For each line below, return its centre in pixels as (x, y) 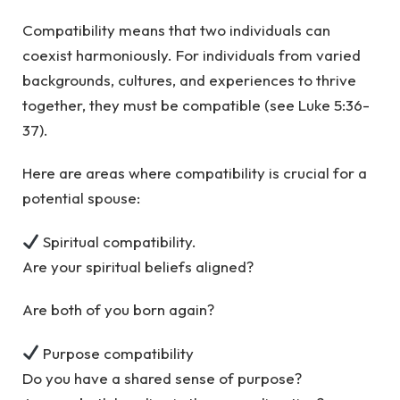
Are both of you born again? (120, 310)
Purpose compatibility (117, 353)
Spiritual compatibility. (118, 241)
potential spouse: (81, 198)
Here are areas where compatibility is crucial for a (195, 173)
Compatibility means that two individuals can (176, 30)
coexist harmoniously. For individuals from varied (192, 55)
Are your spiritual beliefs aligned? (138, 266)
